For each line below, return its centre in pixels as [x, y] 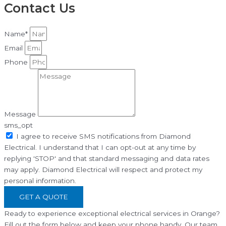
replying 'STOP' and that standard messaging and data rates [107, 159]
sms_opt [18, 125]
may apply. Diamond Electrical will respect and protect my [103, 170]
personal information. [40, 181]
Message [21, 114]
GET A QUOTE [44, 197]
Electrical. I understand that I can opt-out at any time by [100, 148]
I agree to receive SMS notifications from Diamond [103, 136]
